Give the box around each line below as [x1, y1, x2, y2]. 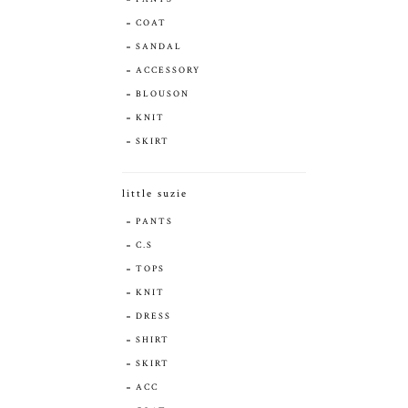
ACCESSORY [136, 64, 200, 76]
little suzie [122, 186, 188, 200]
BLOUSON [136, 87, 189, 100]
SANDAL [136, 40, 182, 53]
